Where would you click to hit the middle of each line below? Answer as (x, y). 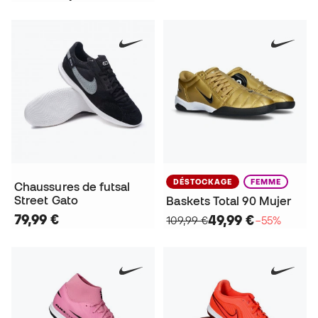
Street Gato (46, 200)
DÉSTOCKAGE (203, 181)
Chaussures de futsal (72, 186)
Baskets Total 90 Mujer (229, 201)
